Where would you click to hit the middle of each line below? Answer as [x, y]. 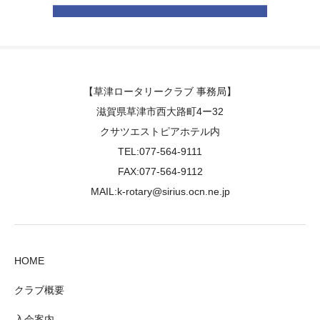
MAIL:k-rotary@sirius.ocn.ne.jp [160, 191]
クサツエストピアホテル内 [160, 131]
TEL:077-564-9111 [160, 151]
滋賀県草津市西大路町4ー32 [160, 111]
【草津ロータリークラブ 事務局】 [160, 91]
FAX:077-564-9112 [160, 171]
